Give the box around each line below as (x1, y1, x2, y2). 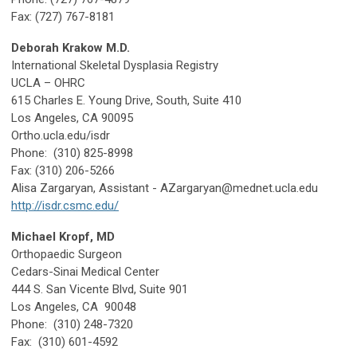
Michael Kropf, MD (11, 229, 115, 245)
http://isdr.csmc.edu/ (11, 198, 119, 214)
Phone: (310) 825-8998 (11, 146, 133, 161)
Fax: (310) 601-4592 (11, 335, 118, 350)
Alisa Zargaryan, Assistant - (11, 181, 160, 196)
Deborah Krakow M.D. (11, 41, 130, 56)
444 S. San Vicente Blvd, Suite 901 (11, 282, 188, 297)
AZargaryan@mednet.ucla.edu (160, 181, 318, 196)
